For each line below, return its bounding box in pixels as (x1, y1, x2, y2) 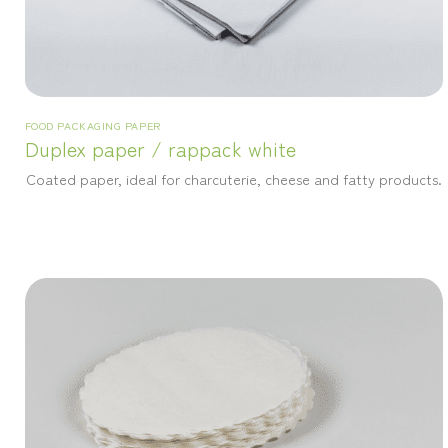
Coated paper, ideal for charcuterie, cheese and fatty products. (26, 167, 442, 189)
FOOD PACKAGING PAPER (24, 116, 161, 133)
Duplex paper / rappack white (24, 133, 296, 163)
